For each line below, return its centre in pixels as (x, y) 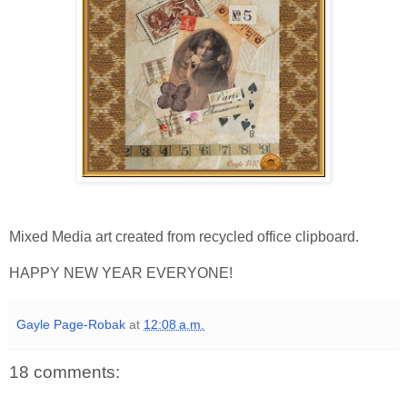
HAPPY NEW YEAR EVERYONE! (121, 273)
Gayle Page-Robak (71, 324)
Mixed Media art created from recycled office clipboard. (184, 236)
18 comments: (65, 372)
